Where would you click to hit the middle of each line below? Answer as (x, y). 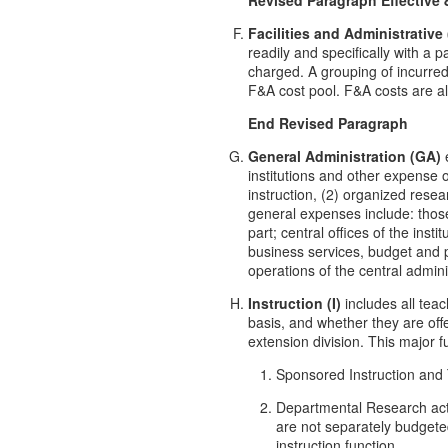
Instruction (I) (294, 302)
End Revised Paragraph (328, 122)
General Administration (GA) (344, 155)
